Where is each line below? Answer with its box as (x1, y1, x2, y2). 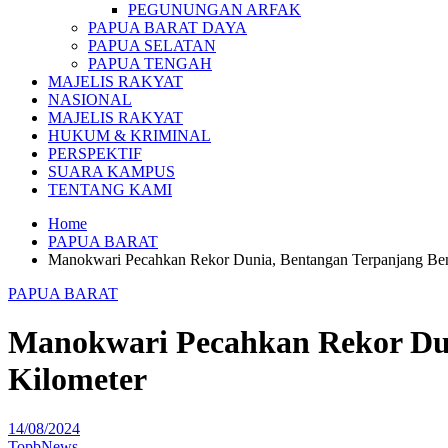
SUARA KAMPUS (48, 163, 175, 180)
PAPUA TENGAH (88, 55, 212, 72)
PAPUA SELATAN (88, 37, 216, 54)
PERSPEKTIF (48, 145, 142, 162)
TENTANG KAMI (48, 181, 172, 198)
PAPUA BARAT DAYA (88, 19, 247, 36)
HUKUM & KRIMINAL (48, 127, 211, 144)
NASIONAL (48, 91, 132, 108)
